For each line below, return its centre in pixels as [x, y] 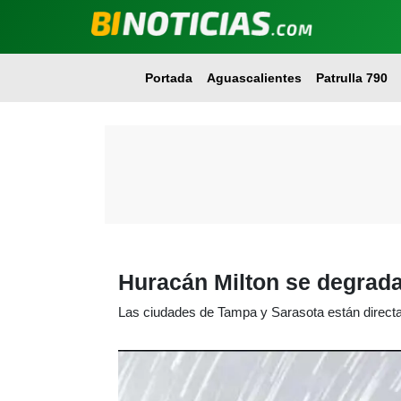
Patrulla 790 [351, 78]
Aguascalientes [254, 78]
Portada [168, 78]
